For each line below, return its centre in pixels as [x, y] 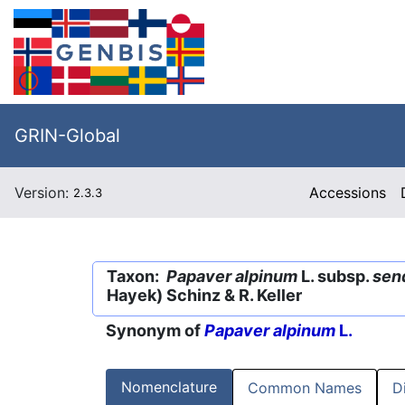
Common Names [305, 388]
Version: [44, 193]
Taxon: [137, 276]
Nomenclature [169, 387]
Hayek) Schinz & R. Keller [204, 295]
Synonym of [155, 331]
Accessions [348, 193]
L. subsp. [335, 276]
